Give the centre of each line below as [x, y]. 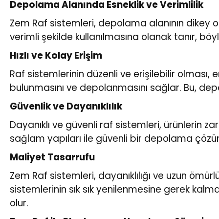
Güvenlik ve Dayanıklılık [66, 106]
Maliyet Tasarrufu [52, 157]
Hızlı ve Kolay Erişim [56, 55]
